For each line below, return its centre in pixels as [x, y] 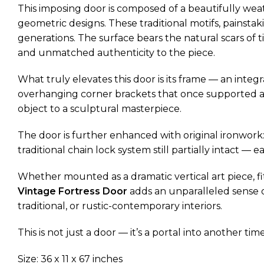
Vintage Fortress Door [72, 191]
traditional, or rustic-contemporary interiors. [120, 206]
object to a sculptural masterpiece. [100, 109]
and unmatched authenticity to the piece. [116, 53]
